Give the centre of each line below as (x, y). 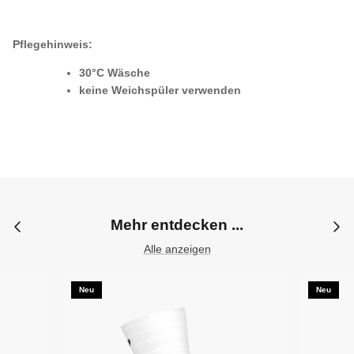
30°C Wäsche (115, 72)
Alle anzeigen (177, 249)
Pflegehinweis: (53, 44)
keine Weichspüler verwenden (160, 90)
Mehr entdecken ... (177, 224)
